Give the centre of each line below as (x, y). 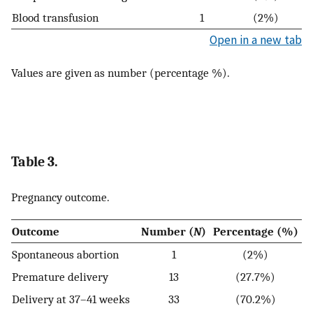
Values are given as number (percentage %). (121, 73)
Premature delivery (60, 277)
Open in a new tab (256, 39)
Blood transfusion (55, 17)
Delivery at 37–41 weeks (71, 299)
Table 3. (35, 161)
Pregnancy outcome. (60, 197)
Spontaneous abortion (65, 255)
